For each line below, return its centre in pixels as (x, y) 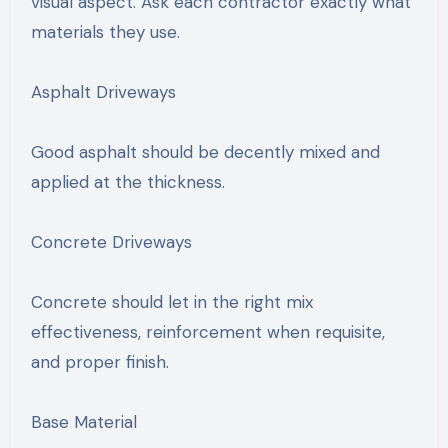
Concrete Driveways (111, 241)
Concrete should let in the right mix (171, 301)
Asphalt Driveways (103, 91)
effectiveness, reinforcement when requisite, (207, 331)
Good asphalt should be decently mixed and (205, 151)
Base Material (83, 421)
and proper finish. (99, 361)
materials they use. (105, 31)
